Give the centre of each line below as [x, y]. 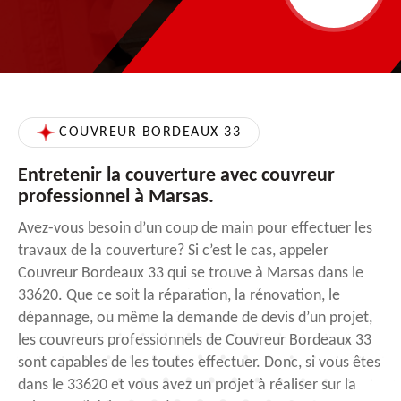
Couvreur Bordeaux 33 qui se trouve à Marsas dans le [191, 273]
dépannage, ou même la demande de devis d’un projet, [195, 318]
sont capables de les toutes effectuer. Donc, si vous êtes [199, 363]
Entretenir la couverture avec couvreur [176, 175]
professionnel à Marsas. [116, 197]
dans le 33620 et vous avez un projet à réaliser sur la [187, 385]
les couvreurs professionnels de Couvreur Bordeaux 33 [195, 340]
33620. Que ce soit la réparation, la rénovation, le [179, 295]
